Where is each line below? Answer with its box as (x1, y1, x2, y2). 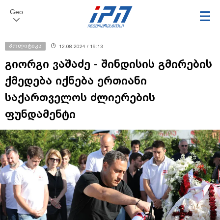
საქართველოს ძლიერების (5, 91, 155, 104)
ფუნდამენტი (5, 108, 76, 121)
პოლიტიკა (9, 42, 42, 50)
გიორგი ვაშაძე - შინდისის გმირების (5, 57, 212, 71)
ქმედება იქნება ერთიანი (5, 74, 147, 87)
